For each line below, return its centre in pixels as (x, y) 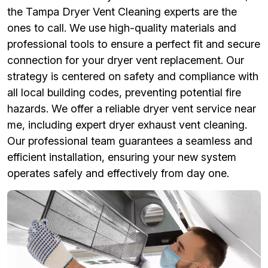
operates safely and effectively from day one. (118, 173)
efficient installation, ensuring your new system (122, 157)
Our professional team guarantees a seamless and (130, 141)
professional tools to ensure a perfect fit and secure (134, 44)
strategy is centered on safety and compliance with (133, 77)
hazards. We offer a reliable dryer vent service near (132, 109)
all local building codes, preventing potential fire (124, 93)
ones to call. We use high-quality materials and (122, 28)
